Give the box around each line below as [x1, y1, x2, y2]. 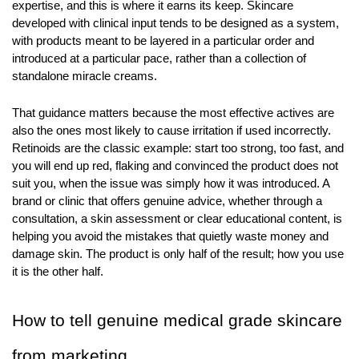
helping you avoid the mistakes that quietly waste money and [12, 229, 329, 243]
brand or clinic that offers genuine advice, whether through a [12, 194, 322, 208]
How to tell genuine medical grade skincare [12, 310, 342, 330]
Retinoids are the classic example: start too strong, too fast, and [12, 141, 344, 155]
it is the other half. [12, 264, 103, 278]
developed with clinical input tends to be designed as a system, [12, 16, 339, 30]
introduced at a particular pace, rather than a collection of [12, 51, 306, 65]
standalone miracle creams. [12, 69, 157, 83]
